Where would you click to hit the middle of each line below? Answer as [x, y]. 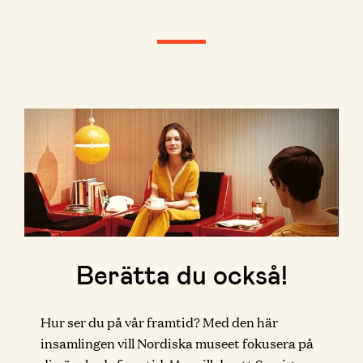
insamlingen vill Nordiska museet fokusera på [177, 344]
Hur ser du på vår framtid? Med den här [159, 322]
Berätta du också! [181, 274]
